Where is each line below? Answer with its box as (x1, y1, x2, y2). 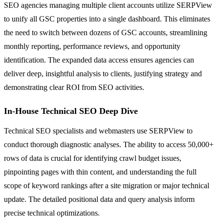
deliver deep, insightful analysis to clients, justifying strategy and (4, 69, 202, 78)
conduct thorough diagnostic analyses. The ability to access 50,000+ (4, 140, 214, 149)
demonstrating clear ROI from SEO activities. (4, 83, 144, 91)
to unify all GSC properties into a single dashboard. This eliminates (4, 14, 210, 23)
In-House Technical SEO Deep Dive (4, 106, 138, 116)
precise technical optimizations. (4, 208, 100, 217)
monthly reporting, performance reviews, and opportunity (4, 42, 180, 50)
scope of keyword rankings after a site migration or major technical (4, 181, 209, 190)
